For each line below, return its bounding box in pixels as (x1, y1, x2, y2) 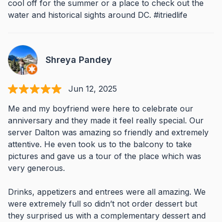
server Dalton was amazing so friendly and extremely (8, 127, 209, 137)
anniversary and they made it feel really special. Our (8, 115, 204, 125)
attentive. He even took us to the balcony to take (8, 139, 192, 149)
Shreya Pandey (46, 55, 112, 65)
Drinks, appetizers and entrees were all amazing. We (8, 187, 206, 197)
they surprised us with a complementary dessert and (8, 211, 206, 221)
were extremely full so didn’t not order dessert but (8, 199, 197, 209)
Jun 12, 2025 (68, 84, 117, 94)
